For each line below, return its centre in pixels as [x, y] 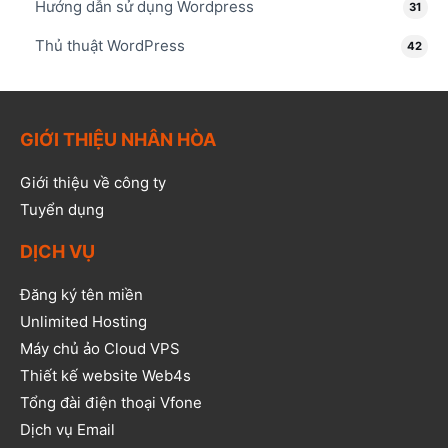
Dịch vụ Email [67, 429]
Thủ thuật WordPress [110, 45]
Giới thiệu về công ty [93, 182]
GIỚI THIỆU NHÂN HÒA [118, 139]
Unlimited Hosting [83, 321]
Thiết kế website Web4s [105, 375]
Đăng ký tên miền [81, 294]
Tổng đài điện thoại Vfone [111, 402]
